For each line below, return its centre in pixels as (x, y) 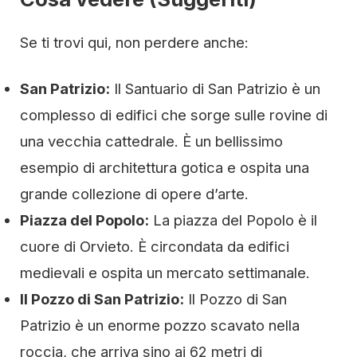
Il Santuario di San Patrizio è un (215, 89)
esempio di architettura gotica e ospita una (165, 168)
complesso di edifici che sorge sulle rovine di (174, 115)
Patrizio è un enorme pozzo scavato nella (160, 326)
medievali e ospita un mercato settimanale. (165, 273)
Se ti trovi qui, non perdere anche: (134, 43)
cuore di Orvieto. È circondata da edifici (155, 247)
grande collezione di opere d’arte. (134, 194)
